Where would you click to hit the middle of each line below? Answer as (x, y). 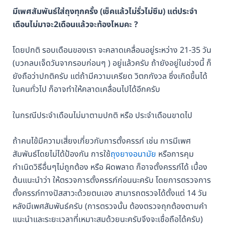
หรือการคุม (175, 154)
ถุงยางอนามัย (133, 154)
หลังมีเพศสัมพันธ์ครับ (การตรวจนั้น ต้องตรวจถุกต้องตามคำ (110, 207)
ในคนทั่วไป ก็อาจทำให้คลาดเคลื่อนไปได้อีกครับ (86, 90)
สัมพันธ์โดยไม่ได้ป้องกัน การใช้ (61, 154)
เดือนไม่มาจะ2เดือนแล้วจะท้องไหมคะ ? (75, 24)
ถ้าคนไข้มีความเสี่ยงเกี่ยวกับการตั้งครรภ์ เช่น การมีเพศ (101, 141)
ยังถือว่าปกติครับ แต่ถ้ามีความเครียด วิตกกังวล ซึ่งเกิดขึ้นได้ (110, 77)
